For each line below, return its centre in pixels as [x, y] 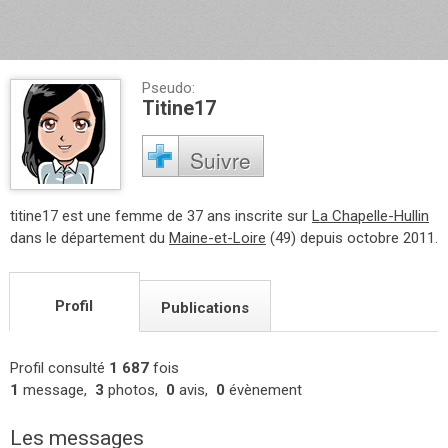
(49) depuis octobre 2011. [352, 237]
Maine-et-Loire [217, 237]
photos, [135, 389]
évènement [263, 389]
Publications [205, 307]
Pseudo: [168, 88]
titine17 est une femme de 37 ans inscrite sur [161, 215]
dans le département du [89, 237]
